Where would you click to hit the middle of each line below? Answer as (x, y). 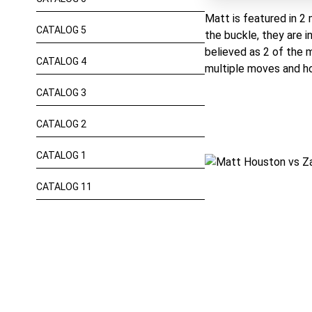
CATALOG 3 (61, 93)
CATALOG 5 (61, 30)
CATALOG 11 (64, 187)
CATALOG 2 (61, 124)
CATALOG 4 (61, 61)
